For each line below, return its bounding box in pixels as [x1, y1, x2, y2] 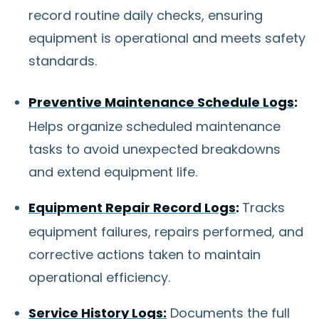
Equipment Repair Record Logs [28, 199, 236, 216]
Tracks [242, 199, 285, 216]
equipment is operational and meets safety [28, 29, 305, 47]
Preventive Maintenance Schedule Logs [28, 93, 294, 111]
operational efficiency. [28, 268, 170, 286]
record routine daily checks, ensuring [28, 6, 263, 24]
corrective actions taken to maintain [28, 246, 261, 263]
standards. [28, 52, 97, 70]
